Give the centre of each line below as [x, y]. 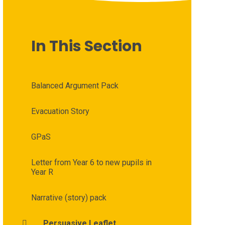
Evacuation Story [60, 111]
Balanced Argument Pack [75, 85]
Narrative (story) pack [69, 197]
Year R [42, 172]
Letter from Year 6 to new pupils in [91, 162]
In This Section [86, 46]
